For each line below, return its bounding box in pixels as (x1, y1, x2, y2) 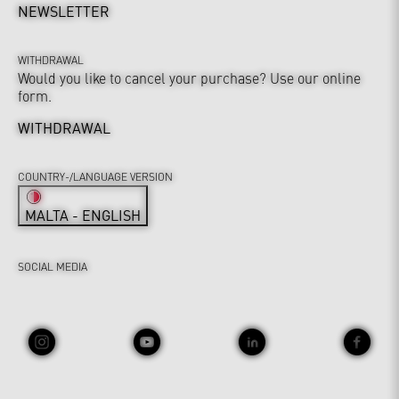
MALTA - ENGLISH (25, 205, 141, 225)
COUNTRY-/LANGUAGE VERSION (18, 169, 173, 184)
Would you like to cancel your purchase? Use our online (18, 68, 361, 88)
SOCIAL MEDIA (18, 259, 87, 274)
